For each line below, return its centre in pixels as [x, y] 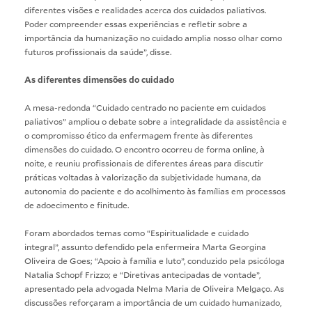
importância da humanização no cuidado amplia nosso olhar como [153, 37]
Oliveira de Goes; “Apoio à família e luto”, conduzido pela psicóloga [155, 260]
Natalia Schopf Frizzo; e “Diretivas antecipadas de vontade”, [142, 274]
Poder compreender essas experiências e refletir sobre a [136, 23]
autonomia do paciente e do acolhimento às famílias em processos [155, 190]
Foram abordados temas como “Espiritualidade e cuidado [136, 232]
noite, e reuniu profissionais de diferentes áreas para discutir [144, 163]
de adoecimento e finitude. [78, 204]
